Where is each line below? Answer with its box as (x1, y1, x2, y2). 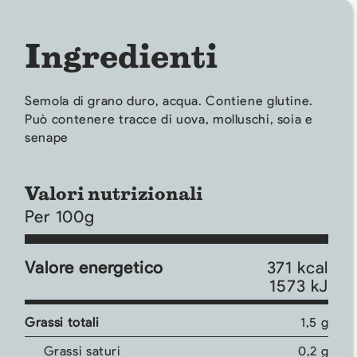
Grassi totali (25, 315, 100, 331)
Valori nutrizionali (25, 182, 204, 205)
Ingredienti (25, 35, 218, 76)
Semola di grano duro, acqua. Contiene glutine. (25, 93, 313, 109)
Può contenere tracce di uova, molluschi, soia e (25, 112, 313, 127)
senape (25, 130, 69, 146)
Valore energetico (25, 257, 164, 277)
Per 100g (25, 206, 95, 227)
